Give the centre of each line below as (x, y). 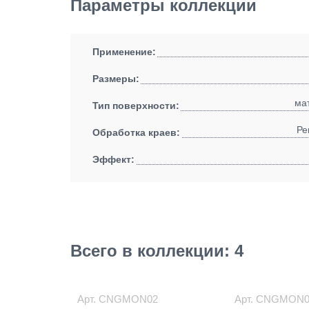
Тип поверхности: (136, 106)
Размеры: (116, 79)
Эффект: (113, 159)
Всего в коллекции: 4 (157, 251)
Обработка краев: (136, 132)
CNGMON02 (128, 299)
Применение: (124, 52)
